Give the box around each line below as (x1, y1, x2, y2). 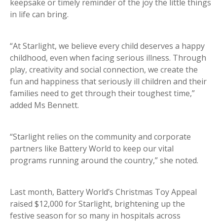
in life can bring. (10, 8, 69, 20)
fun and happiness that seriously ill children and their (10, 75, 207, 87)
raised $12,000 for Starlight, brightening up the (10, 198, 185, 209)
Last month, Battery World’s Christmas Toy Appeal (10, 186, 197, 197)
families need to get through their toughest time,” (10, 87, 195, 99)
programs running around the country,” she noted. (10, 154, 198, 166)
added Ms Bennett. (10, 99, 79, 110)
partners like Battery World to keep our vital (10, 143, 174, 154)
